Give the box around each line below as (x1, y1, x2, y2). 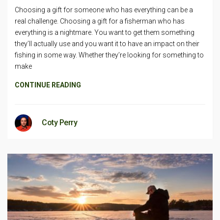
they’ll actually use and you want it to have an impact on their (15, 39, 199, 48)
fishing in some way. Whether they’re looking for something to (15, 51, 204, 59)
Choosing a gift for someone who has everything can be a (15, 5, 193, 14)
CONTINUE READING (15, 81, 81, 89)
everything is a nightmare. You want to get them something (15, 28, 194, 36)
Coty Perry (42, 117, 77, 127)
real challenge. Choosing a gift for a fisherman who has (15, 17, 185, 25)
